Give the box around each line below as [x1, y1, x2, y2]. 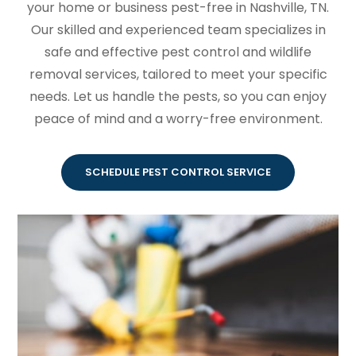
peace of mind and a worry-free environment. [33, 110, 323, 129]
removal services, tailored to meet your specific [29, 65, 327, 84]
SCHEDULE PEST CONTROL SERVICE [85, 164, 271, 180]
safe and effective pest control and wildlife [44, 43, 311, 62]
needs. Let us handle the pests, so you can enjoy [29, 87, 327, 106]
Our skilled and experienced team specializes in [30, 21, 326, 40]
